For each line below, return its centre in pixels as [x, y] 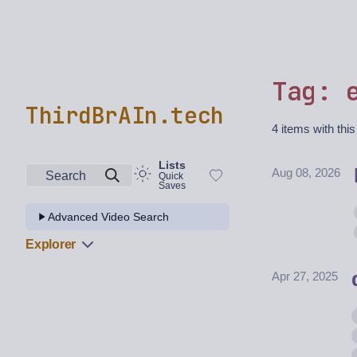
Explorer [51, 244]
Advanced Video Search [108, 217]
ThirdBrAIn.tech [125, 115]
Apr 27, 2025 [305, 276]
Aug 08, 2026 [306, 173]
